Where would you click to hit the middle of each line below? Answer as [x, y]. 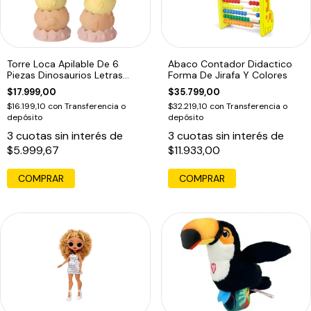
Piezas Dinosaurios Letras [65, 75]
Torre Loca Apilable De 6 [63, 64]
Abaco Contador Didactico [230, 64]
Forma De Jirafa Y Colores [227, 75]
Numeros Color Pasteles [62, 86]
